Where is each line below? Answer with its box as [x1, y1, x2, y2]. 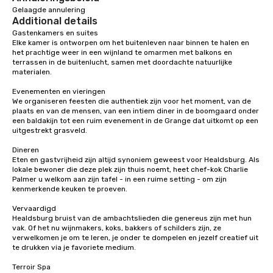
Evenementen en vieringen [12, 87, 105, 96]
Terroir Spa [12, 263, 51, 272]
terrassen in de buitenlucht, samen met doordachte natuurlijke [12, 58, 232, 67]
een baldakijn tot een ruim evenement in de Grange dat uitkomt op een [12, 116, 258, 126]
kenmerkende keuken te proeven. [12, 185, 127, 194]
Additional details [12, 15, 97, 27]
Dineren [12, 146, 39, 155]
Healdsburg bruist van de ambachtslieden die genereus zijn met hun [12, 214, 252, 223]
